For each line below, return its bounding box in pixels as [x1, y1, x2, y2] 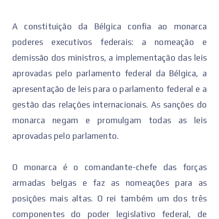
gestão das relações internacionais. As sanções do [12, 99, 207, 109]
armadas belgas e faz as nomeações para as [12, 177, 207, 188]
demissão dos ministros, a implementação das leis [12, 52, 207, 63]
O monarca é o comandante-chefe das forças [12, 162, 207, 172]
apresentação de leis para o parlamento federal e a [12, 84, 207, 94]
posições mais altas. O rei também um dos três [12, 193, 207, 203]
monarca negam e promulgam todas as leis [12, 115, 207, 125]
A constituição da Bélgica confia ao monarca [12, 21, 207, 31]
